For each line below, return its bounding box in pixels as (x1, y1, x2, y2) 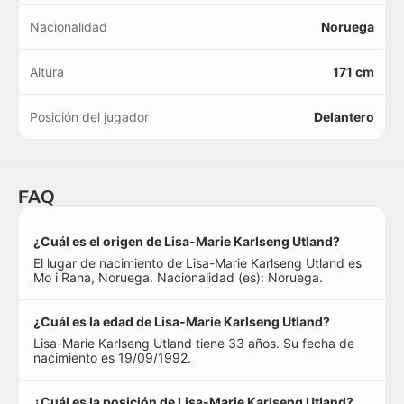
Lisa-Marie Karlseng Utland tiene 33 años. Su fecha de (33, 335, 354, 351)
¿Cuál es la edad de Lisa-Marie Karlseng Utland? (33, 314, 330, 329)
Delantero (314, 109, 374, 124)
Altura (30, 64, 64, 79)
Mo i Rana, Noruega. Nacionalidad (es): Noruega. (33, 270, 323, 285)
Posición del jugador (30, 109, 149, 124)
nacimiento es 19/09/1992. (33, 350, 191, 365)
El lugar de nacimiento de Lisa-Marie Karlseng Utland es (33, 255, 362, 271)
